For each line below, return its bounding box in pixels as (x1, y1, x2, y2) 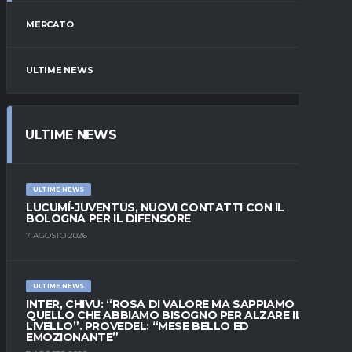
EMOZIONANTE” (26, 330, 119, 345)
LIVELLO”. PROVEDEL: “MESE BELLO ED (26, 319, 249, 334)
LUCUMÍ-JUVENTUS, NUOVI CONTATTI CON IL (26, 200, 285, 215)
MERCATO (26, 19, 74, 31)
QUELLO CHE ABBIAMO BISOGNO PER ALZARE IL (26, 308, 302, 323)
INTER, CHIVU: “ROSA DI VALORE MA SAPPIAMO (26, 297, 295, 312)
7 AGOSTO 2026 (26, 230, 87, 241)
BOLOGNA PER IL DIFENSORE (26, 211, 191, 226)
